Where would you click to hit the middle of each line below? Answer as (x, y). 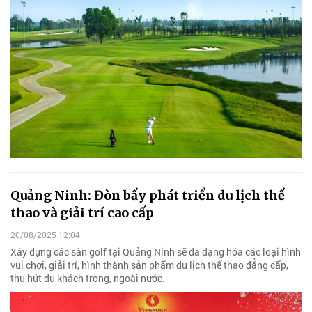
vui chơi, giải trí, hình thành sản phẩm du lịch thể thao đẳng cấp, (149, 265)
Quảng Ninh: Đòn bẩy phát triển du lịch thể (148, 196)
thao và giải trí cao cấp (82, 213)
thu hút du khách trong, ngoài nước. (88, 278)
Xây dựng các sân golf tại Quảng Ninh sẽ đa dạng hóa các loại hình (156, 251)
